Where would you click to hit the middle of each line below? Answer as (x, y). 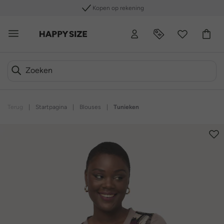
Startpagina (51, 107)
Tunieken (126, 107)
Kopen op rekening (118, 8)
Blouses (90, 107)
